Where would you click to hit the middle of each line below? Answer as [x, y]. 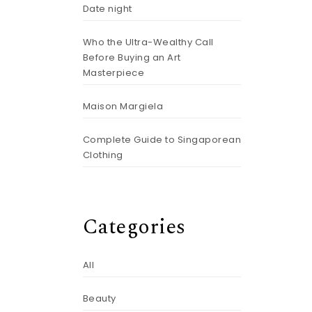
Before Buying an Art [132, 57]
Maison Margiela [123, 106]
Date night [107, 9]
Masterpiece [113, 73]
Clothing [103, 155]
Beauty [99, 298]
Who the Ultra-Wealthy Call [148, 42]
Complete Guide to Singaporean [162, 140]
